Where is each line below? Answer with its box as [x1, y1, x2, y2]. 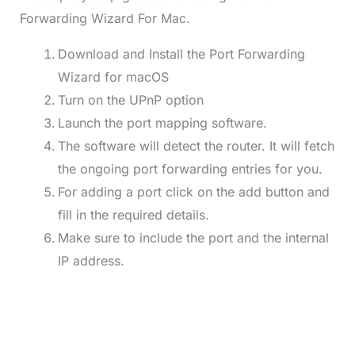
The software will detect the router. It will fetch [57, 137, 334, 154]
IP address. [57, 252, 124, 269]
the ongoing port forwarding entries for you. [57, 160, 323, 177]
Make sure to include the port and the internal [57, 229, 329, 246]
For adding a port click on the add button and [57, 183, 330, 200]
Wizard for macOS [57, 68, 169, 85]
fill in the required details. [57, 206, 209, 223]
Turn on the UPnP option [57, 91, 204, 108]
